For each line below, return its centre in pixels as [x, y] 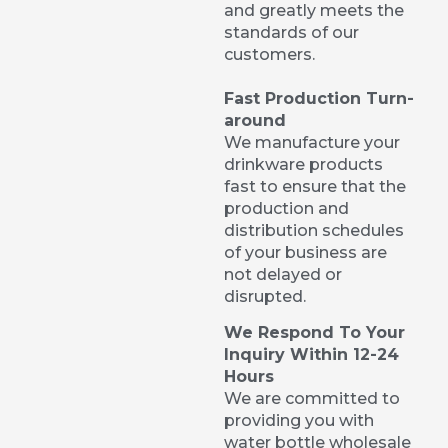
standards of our [291, 32]
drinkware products [303, 164]
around [255, 120]
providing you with [299, 421]
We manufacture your [312, 142]
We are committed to [312, 399]
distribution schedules [314, 230]
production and [286, 208]
